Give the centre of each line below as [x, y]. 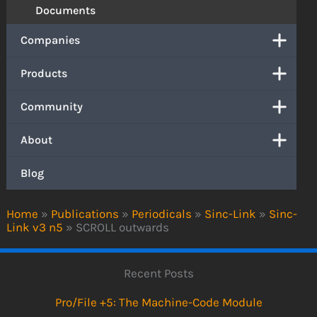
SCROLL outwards [123, 227]
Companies [51, 40]
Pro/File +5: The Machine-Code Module [158, 302]
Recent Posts [158, 273]
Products [44, 73]
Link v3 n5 [35, 227]
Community [52, 106]
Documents [66, 10]
